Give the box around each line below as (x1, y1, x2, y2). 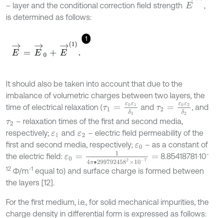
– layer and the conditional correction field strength (6, 1, 184, 10)
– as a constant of (143, 140, 208, 149)
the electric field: (6, 152, 64, 161)
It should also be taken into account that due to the (6, 79, 182, 89)
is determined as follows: (6, 13, 91, 22)
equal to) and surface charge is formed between (33, 166, 204, 176)
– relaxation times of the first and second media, (14, 117, 183, 126)
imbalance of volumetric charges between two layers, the (6, 91, 205, 100)
